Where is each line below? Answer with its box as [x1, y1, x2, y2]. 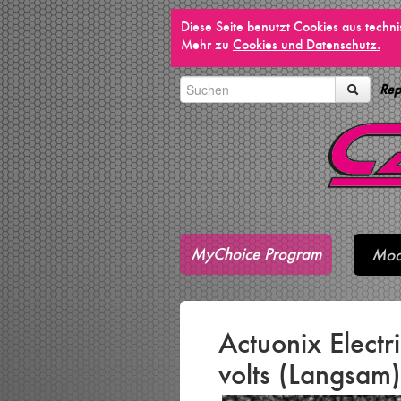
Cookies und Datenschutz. [233, 36, 380, 53]
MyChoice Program [191, 243, 321, 264]
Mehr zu [181, 36, 233, 53]
